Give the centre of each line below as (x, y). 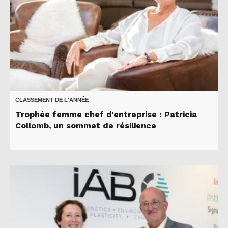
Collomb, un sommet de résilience (86, 125)
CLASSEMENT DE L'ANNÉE (52, 99)
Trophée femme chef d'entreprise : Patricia (106, 114)
